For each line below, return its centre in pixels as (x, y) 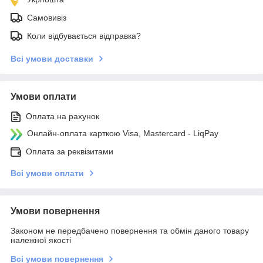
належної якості (41, 240)
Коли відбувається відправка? (84, 36)
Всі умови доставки (52, 58)
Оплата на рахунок (63, 116)
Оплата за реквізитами (70, 151)
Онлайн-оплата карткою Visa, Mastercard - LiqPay (123, 133)
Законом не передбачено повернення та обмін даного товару (130, 230)
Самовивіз (47, 17)
